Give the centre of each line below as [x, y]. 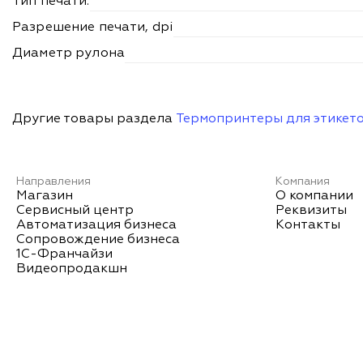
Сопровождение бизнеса [98, 240]
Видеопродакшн [72, 269]
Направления [53, 182]
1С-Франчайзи [64, 255]
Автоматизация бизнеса [96, 226]
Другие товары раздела [94, 120]
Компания [302, 182]
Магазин [45, 196]
